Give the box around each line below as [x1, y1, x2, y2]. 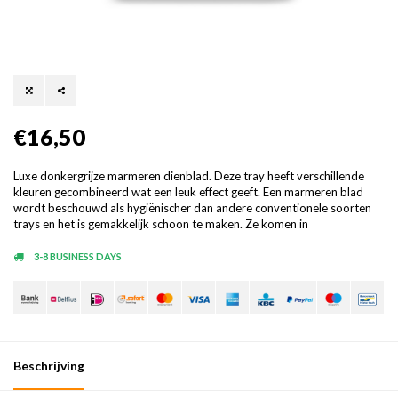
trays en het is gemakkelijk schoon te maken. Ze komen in [13, 217, 308, 232]
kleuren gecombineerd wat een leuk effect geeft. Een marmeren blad [13, 185, 363, 200]
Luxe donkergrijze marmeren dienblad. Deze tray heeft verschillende [13, 169, 364, 184]
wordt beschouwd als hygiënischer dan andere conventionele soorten [13, 201, 371, 216]
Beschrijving [13, 358, 84, 374]
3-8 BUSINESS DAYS [32, 251, 122, 263]
